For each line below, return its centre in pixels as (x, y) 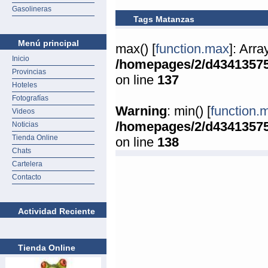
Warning (141, 111)
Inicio (21, 59)
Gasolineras (32, 9)
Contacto (27, 177)
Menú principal (48, 43)
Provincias (29, 72)
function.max (192, 49)
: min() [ (189, 111)
